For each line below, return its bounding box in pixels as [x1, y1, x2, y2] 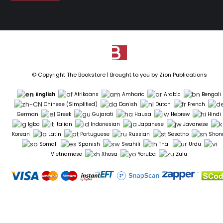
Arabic [163, 91, 181, 99]
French [188, 101, 205, 109]
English [35, 91, 55, 99]
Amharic [121, 91, 144, 99]
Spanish [78, 140, 100, 148]
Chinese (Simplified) [44, 101, 98, 109]
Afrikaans [74, 91, 99, 99]
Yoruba [137, 150, 156, 158]
